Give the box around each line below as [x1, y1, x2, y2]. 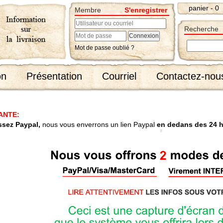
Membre [75, 6, 101, 14]
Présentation [26, 71, 82, 82]
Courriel [102, 71, 136, 82]
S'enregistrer [124, 6, 167, 14]
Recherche [184, 25, 219, 33]
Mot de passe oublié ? [75, 44, 134, 51]
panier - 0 [189, 4, 219, 12]
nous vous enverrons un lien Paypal [40, 120, 157, 128]
